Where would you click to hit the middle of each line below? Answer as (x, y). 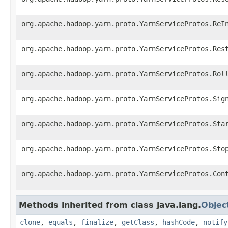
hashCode (179, 222)
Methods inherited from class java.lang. (110, 205)
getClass (138, 222)
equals (61, 222)
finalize (97, 222)
